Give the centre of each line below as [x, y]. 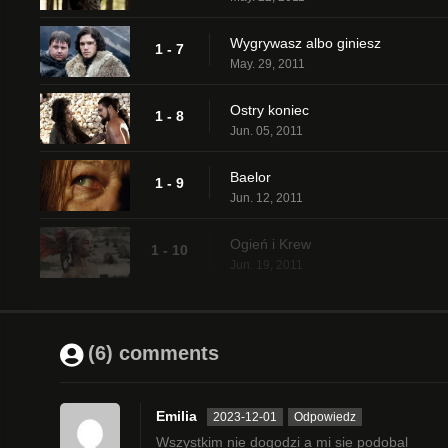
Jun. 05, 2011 [266, 130]
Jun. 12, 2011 [266, 197]
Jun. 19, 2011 [266, 264]
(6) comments [153, 352]
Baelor [250, 176]
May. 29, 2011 [267, 63]
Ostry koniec [269, 109]
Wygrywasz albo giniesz [305, 42]
